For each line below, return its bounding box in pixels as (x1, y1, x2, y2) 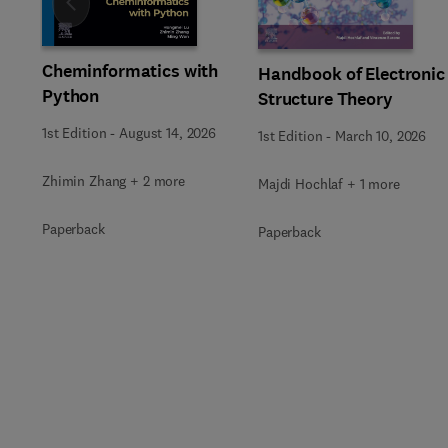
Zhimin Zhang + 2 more (42, 172, 186, 190)
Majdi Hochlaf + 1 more (258, 175, 400, 193)
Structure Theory (258, 87, 393, 111)
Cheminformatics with (42, 59, 219, 83)
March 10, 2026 (335, 127, 427, 145)
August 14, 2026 (119, 124, 216, 142)
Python (42, 84, 100, 108)
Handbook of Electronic (258, 62, 445, 86)
